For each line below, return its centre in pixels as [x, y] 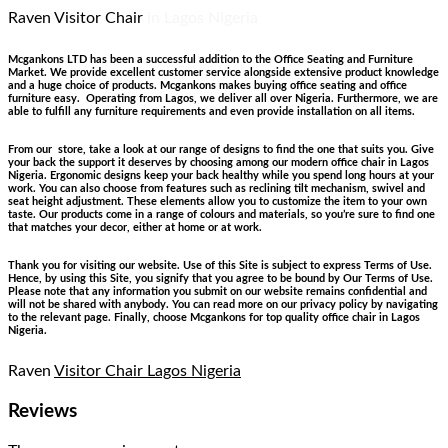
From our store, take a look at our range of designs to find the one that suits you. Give [221, 150]
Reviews [42, 411]
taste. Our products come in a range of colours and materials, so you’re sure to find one [221, 215]
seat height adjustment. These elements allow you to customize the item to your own [217, 202]
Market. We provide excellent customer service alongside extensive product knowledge [223, 73]
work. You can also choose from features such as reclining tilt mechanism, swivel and [216, 189]
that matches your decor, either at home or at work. [135, 228]
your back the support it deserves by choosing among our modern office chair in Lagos [218, 163]
